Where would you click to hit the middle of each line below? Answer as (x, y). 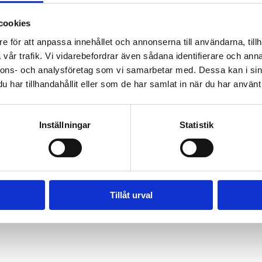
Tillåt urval (131, 195)
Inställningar (65, 125)
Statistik (196, 125)
